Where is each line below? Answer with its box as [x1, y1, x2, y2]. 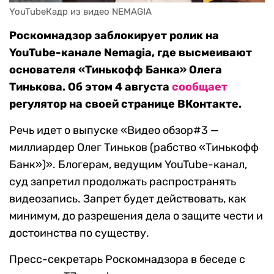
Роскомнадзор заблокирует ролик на [9, 29, 219, 43]
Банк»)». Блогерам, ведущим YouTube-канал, [9, 158, 247, 172]
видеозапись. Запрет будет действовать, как [9, 192, 246, 206]
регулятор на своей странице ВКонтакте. [9, 97, 242, 111]
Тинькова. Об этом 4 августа [9, 80, 172, 94]
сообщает [172, 80, 228, 94]
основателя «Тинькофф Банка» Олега [9, 63, 222, 77]
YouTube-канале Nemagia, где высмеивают [9, 46, 252, 60]
